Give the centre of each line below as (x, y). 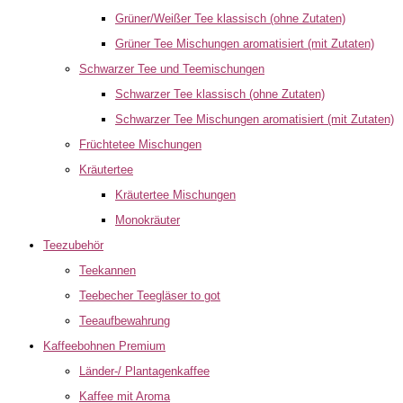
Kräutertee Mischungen (175, 195)
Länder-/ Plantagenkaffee (144, 371)
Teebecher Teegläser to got (150, 296)
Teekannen (107, 270)
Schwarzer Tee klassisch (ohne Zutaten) (220, 94)
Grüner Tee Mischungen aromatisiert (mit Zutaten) (245, 44)
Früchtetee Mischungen (140, 144)
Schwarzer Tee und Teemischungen (172, 69)
